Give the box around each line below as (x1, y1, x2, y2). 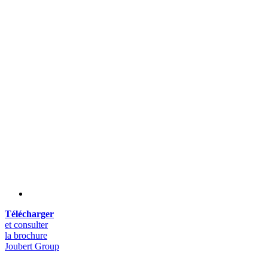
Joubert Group (5, 240, 59, 251)
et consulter (5, 219, 48, 230)
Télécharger (5, 208, 54, 219)
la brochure (5, 230, 47, 240)
